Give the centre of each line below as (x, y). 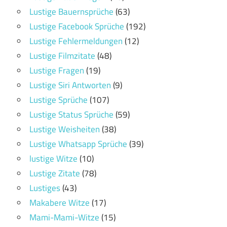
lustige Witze (53, 158)
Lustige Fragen (57, 70)
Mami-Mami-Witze (64, 217)
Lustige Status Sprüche (71, 114)
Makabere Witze (60, 202)
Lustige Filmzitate (62, 55)
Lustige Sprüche (59, 100)
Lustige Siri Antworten (70, 85)
